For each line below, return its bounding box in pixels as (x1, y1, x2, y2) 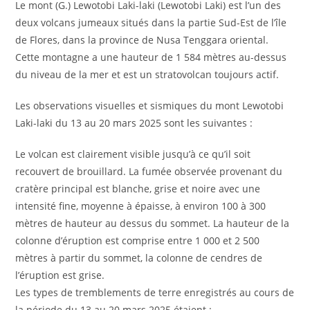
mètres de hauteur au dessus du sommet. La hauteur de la (15, 216, 290, 230)
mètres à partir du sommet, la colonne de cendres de (15, 250, 263, 264)
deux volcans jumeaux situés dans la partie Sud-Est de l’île (15, 15, 287, 29)
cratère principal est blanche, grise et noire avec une (15, 181, 261, 195)
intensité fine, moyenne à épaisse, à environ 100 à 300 (15, 199, 266, 212)
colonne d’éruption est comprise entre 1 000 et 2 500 (15, 233, 260, 247)
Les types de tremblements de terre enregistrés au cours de (15, 285, 295, 299)
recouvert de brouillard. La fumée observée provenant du (15, 164, 283, 178)
